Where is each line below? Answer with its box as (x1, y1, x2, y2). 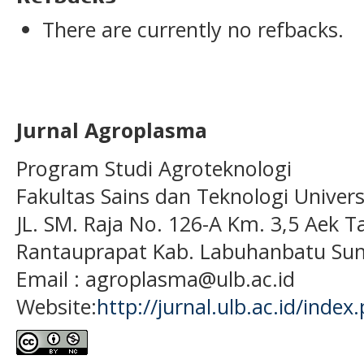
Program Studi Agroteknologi (16, 154, 292, 182)
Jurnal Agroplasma (16, 116, 207, 145)
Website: (16, 292, 97, 320)
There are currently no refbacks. (41, 15, 344, 44)
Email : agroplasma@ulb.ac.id (16, 264, 295, 292)
